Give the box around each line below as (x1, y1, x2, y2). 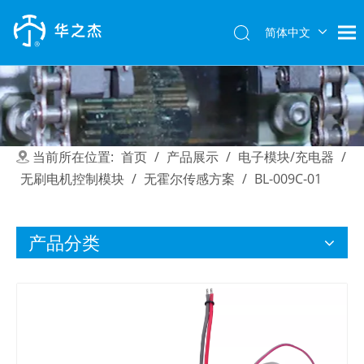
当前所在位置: (32, 148, 114, 166)
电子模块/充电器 (238, 148, 334, 166)
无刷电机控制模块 (20, 170, 124, 188)
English (268, 49, 308, 64)
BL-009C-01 (254, 170, 322, 188)
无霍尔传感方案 (144, 170, 235, 188)
